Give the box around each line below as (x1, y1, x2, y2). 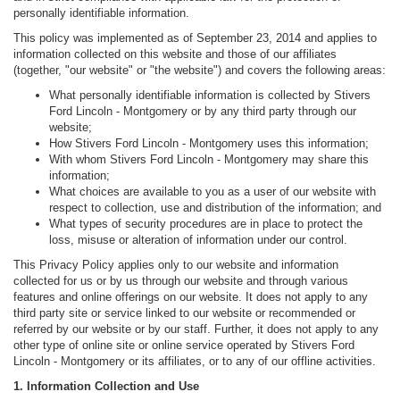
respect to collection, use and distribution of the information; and (49, 201, 381, 215)
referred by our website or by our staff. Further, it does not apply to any (13, 322, 379, 337)
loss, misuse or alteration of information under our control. (49, 233, 347, 247)
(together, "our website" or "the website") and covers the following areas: (13, 63, 386, 78)
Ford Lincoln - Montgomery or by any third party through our (49, 104, 356, 119)
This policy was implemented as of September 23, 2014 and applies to (13, 31, 377, 46)
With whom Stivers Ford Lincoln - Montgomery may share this (49, 153, 369, 167)
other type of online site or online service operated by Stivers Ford (13, 338, 354, 353)
